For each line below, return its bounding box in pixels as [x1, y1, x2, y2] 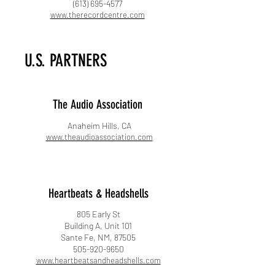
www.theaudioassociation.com [45, 132, 153, 142]
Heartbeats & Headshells [48, 186, 149, 201]
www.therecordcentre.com [50, 10, 145, 20]
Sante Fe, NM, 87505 [61, 232, 136, 242]
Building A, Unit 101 [64, 220, 132, 231]
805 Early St [76, 209, 120, 219]
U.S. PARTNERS [25, 50, 107, 71]
